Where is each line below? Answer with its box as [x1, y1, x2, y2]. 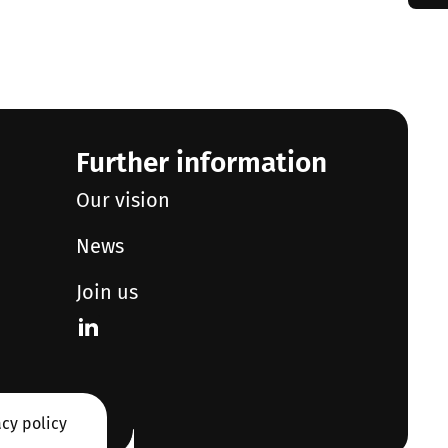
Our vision [75, 188, 170, 213]
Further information [75, 146, 327, 180]
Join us [75, 280, 138, 305]
